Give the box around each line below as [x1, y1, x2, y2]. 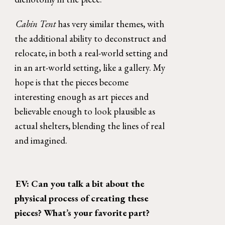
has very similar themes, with [57, 17, 164, 30]
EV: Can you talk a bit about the [15, 177, 144, 190]
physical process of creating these [15, 192, 149, 205]
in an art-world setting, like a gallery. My [15, 61, 166, 74]
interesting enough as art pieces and [15, 90, 149, 103]
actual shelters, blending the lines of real [15, 119, 165, 132]
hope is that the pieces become [15, 75, 129, 88]
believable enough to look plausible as [15, 104, 156, 118]
